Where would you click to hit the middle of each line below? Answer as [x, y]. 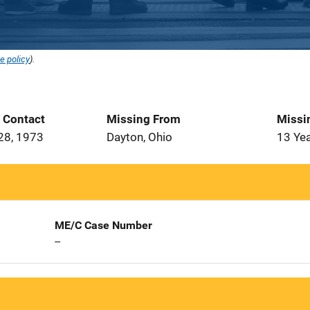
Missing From [144, 119]
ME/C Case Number [103, 225]
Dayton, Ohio [139, 137]
